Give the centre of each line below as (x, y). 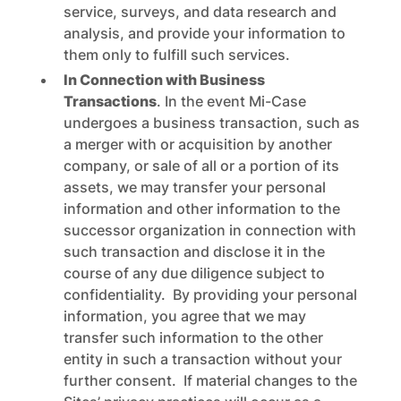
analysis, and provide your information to (204, 33)
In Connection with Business (164, 80)
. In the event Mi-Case (231, 101)
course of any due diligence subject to (194, 273)
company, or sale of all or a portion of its (201, 166)
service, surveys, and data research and (200, 12)
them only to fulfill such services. (176, 55)
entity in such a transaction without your (202, 359)
